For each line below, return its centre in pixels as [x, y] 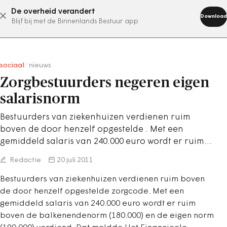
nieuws [40, 66]
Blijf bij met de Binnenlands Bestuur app [75, 22]
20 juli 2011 [75, 160]
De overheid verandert [53, 12]
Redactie [25, 160]
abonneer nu [101, 16]
